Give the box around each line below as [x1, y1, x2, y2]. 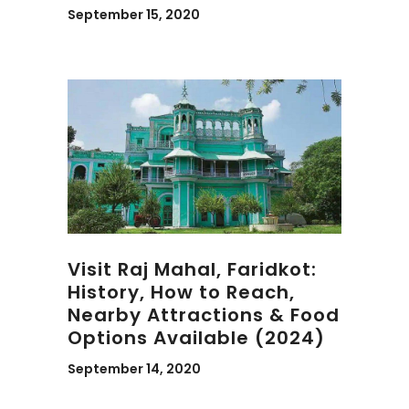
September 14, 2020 [68, 359, 201, 378]
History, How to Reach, [68, 278, 295, 305]
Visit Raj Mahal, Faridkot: [68, 256, 317, 282]
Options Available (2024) [68, 324, 325, 351]
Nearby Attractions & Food [68, 301, 340, 328]
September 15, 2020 [68, 5, 200, 24]
